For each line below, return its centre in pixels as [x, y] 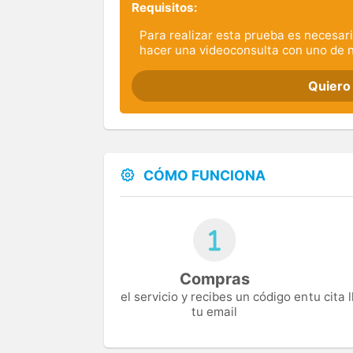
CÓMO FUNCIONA [204, 175]
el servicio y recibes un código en [214, 297]
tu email [214, 312]
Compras [214, 279]
